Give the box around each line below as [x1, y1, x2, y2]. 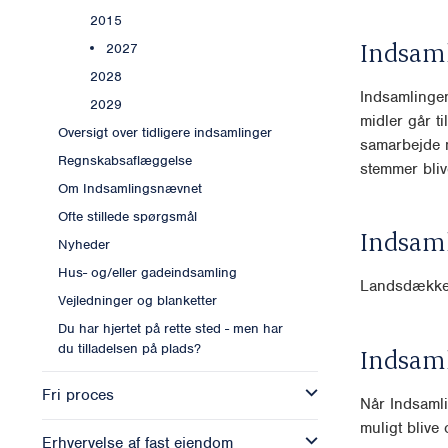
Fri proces [42, 385, 114, 406]
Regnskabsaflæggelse [58, 152, 192, 170]
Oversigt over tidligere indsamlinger [58, 124, 272, 142]
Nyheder [58, 236, 110, 254]
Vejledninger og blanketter [58, 292, 217, 310]
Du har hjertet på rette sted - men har [58, 320, 283, 338]
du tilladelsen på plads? [58, 340, 201, 358]
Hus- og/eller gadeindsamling [58, 264, 237, 282]
